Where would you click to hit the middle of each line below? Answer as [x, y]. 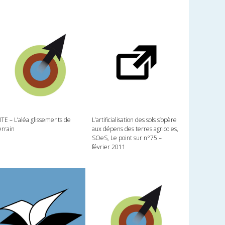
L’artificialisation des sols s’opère [134, 120]
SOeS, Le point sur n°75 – [127, 138]
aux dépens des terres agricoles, [135, 129]
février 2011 [108, 147]
